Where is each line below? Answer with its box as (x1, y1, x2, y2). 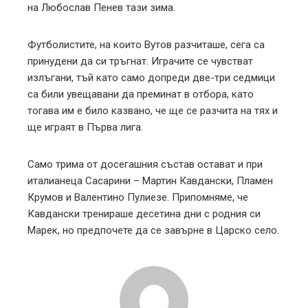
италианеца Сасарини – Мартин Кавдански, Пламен (27, 174, 273, 187)
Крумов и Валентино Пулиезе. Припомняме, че (27, 190, 248, 203)
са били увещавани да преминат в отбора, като (27, 87, 254, 100)
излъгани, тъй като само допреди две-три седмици (27, 71, 275, 84)
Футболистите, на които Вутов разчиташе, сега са (27, 38, 265, 51)
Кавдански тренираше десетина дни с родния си (27, 207, 261, 220)
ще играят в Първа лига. (27, 120, 146, 133)
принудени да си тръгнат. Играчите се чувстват (27, 54, 253, 67)
